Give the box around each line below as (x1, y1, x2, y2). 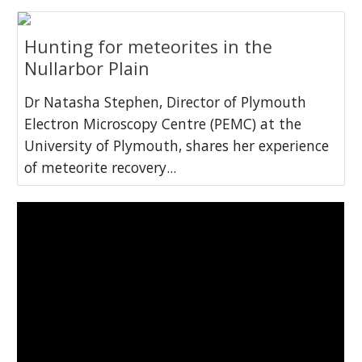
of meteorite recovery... (24, 157, 177, 177)
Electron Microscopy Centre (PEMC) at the (24, 113, 302, 133)
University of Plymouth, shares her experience (24, 135, 330, 155)
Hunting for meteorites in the (24, 34, 273, 58)
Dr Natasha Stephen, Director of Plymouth (24, 91, 307, 112)
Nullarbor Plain (24, 56, 150, 80)
